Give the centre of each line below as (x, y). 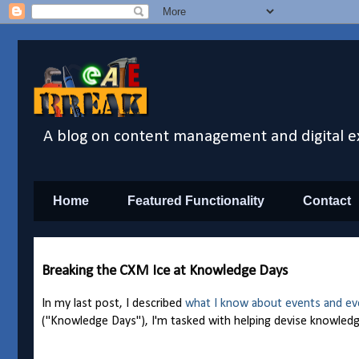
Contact (327, 201)
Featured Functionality (196, 201)
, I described (152, 304)
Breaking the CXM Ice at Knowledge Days (165, 272)
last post (97, 304)
